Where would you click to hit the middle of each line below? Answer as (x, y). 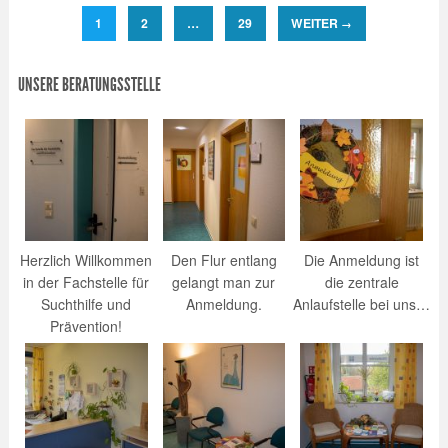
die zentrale (361, 281)
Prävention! (86, 325)
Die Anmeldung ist (362, 259)
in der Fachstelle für (86, 281)
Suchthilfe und (86, 303)
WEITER (316, 23)
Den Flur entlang (223, 259)
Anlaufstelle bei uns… (362, 303)
